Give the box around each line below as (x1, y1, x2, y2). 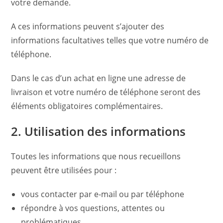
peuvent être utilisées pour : (11, 165, 117, 176)
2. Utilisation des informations (11, 123, 186, 139)
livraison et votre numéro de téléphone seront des (11, 87, 201, 98)
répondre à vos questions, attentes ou (21, 203, 165, 214)
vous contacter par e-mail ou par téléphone (21, 189, 185, 200)
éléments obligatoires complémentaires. (11, 101, 163, 111)
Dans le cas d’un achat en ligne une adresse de (11, 73, 186, 84)
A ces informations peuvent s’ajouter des (11, 21, 165, 32)
